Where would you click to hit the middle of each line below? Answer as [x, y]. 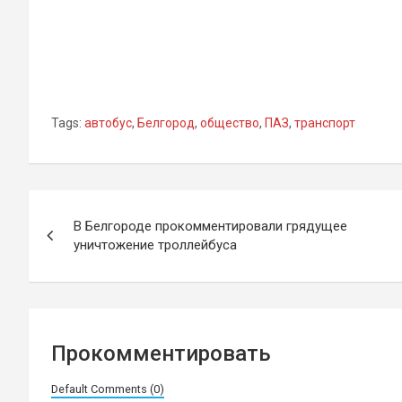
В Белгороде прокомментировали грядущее [210, 226]
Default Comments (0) [108, 389]
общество [230, 122]
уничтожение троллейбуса [155, 245]
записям [86, 281]
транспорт [325, 122]
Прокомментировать [161, 353]
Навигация [101, 208]
